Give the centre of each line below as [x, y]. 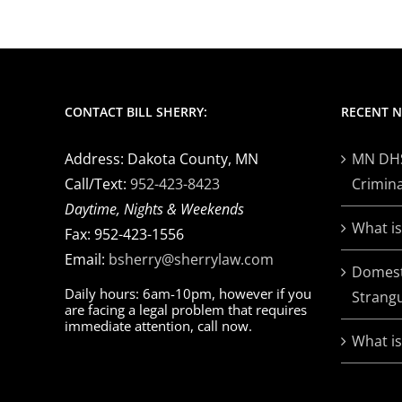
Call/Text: [97, 184]
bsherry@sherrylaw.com [191, 260]
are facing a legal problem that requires [186, 310]
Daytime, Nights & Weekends [154, 210]
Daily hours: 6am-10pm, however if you [188, 294]
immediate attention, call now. [158, 326]
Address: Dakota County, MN [162, 159]
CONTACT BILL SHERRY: [136, 112]
